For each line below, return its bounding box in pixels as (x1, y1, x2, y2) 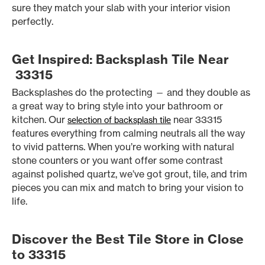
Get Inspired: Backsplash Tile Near (12, 51, 229, 67)
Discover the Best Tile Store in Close (12, 231, 244, 247)
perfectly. (12, 15, 53, 27)
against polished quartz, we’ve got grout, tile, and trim (12, 168, 247, 180)
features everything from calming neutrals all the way (12, 127, 245, 139)
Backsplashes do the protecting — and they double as (12, 86, 250, 98)
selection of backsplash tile (67, 115, 171, 125)
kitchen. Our (12, 114, 67, 125)
